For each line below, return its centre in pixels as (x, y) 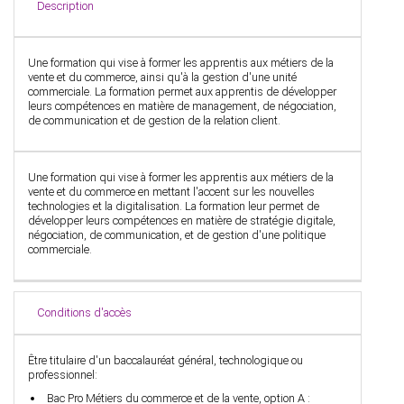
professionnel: (63, 375)
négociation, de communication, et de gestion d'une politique (177, 235)
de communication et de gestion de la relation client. (154, 120)
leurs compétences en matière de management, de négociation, (182, 106)
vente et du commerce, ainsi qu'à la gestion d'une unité (162, 77)
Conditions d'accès (84, 312)
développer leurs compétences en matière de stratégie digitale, (182, 220)
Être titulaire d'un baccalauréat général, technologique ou (165, 360)
